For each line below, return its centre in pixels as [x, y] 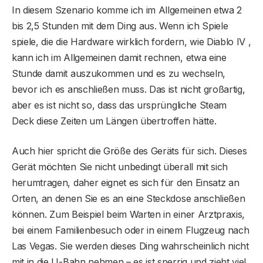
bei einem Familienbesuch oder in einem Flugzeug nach [131, 230]
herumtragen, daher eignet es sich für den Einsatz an [126, 182]
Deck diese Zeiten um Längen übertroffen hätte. [114, 121]
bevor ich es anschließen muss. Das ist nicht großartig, [129, 89]
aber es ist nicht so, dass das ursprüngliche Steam [119, 105]
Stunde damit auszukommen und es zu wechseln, [119, 73]
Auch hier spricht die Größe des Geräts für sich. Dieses [129, 151]
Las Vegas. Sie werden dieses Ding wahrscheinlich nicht [130, 246]
